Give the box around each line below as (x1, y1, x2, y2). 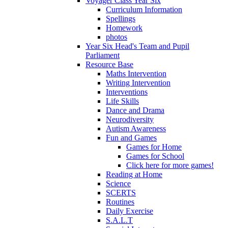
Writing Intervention (106, 78, 170, 88)
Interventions (106, 88, 148, 97)
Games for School (126, 152, 184, 161)
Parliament (85, 51, 120, 60)
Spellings (106, 14, 135, 23)
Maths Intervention (106, 69, 166, 78)
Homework (106, 23, 142, 33)
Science (106, 179, 131, 188)
